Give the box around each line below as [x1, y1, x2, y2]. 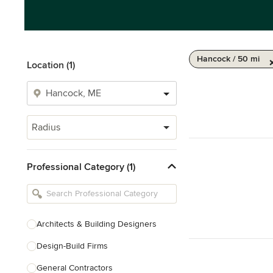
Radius [32, 121, 60, 133]
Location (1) [27, 59, 75, 71]
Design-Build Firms [37, 241, 108, 251]
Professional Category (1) [27, 160, 135, 173]
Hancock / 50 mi [197, 54, 260, 64]
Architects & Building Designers [37, 219, 157, 229]
